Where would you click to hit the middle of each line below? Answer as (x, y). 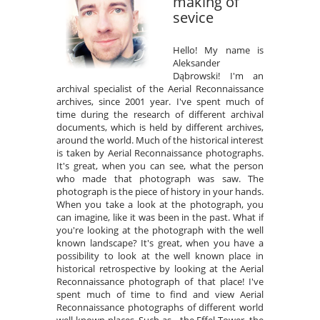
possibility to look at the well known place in (160, 256)
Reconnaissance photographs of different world (160, 307)
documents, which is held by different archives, (160, 127)
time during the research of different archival (160, 114)
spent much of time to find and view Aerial (160, 294)
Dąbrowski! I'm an (218, 76)
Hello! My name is (218, 50)
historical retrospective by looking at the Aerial (160, 269)
